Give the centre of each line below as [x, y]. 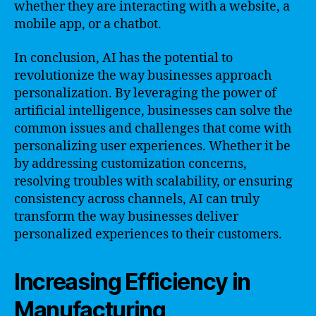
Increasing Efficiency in [133, 281]
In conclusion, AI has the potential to [123, 58]
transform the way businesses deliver [126, 217]
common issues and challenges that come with [153, 128]
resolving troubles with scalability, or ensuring [153, 181]
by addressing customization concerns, [130, 164]
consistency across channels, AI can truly [137, 199]
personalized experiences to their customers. [148, 234]
